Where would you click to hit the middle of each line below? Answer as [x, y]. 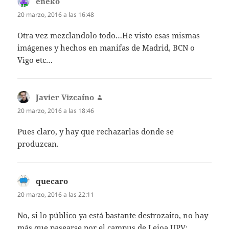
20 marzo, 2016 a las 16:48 [56, 14]
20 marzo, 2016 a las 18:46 [56, 110]
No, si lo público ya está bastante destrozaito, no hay [113, 215]
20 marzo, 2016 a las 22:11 [56, 195]
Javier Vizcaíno [65, 97]
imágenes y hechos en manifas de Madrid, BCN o [106, 47]
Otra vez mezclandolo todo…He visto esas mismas [109, 35]
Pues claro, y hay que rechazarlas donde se [96, 132]
